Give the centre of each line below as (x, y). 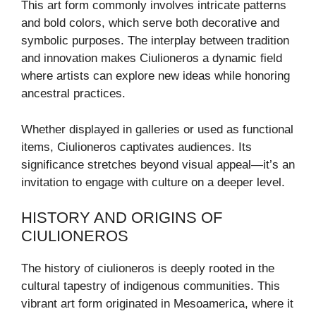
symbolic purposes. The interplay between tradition (155, 41)
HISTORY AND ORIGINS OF (122, 218)
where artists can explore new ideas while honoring (156, 76)
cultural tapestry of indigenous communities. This (151, 286)
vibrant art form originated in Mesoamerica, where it (157, 304)
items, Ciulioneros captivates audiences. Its (136, 147)
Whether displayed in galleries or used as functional (157, 129)
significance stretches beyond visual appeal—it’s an (158, 164)
